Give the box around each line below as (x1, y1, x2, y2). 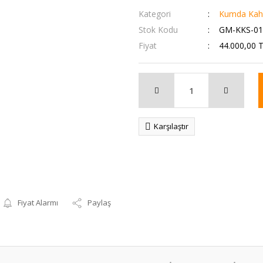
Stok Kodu (139, 24, 178, 35)
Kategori (139, 8, 171, 19)
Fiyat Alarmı (18, 197, 59, 208)
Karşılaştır (154, 121, 188, 131)
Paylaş (87, 197, 112, 208)
